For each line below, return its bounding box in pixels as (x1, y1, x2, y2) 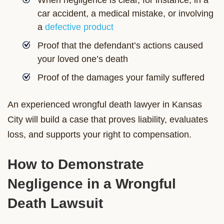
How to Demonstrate (7, 156, 144, 172)
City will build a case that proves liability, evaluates (7, 114, 208, 124)
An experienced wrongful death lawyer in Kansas (7, 99, 202, 109)
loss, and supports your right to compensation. (7, 129, 191, 139)
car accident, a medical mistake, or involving (37, 8, 213, 18)
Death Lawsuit (7, 195, 103, 211)
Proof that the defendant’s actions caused (37, 40, 203, 50)
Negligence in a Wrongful (7, 175, 176, 191)
